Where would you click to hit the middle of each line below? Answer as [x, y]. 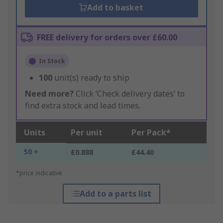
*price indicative [39, 173]
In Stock [52, 61]
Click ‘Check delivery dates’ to [129, 94]
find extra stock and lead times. [83, 106]
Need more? [49, 94]
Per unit [87, 133]
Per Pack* [151, 133]
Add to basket [115, 8]
